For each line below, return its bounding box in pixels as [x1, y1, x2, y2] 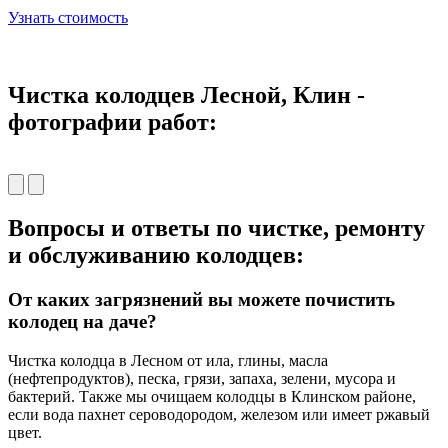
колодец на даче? [8, 311, 157, 333]
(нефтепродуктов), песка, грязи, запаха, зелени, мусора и [8, 369, 396, 387]
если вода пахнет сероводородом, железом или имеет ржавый [8, 405, 430, 423]
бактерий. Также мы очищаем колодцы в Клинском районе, [8, 387, 416, 405]
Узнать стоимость [8, 8, 128, 26]
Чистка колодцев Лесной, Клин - [8, 82, 365, 109]
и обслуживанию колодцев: [8, 242, 304, 269]
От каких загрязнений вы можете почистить [8, 289, 395, 311]
